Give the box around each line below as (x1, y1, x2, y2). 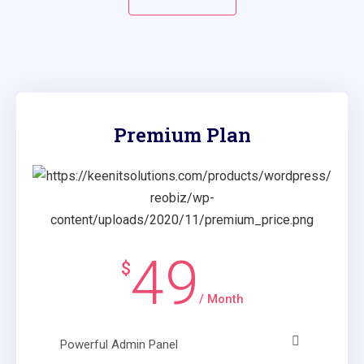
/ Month (198, 291, 244, 306)
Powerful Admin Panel (60, 336, 178, 352)
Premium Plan (113, 121, 251, 148)
